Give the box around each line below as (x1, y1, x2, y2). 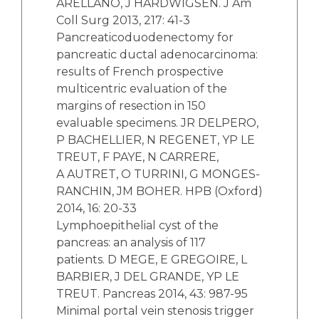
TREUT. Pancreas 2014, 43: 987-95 (56, 286, 248, 300)
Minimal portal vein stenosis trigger (56, 303, 254, 318)
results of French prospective (56, 64, 224, 78)
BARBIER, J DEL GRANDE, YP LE (56, 269, 239, 283)
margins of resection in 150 (56, 98, 206, 113)
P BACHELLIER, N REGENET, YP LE (56, 132, 255, 147)
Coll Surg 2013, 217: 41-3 (56, 13, 190, 27)
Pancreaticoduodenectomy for (56, 30, 234, 44)
